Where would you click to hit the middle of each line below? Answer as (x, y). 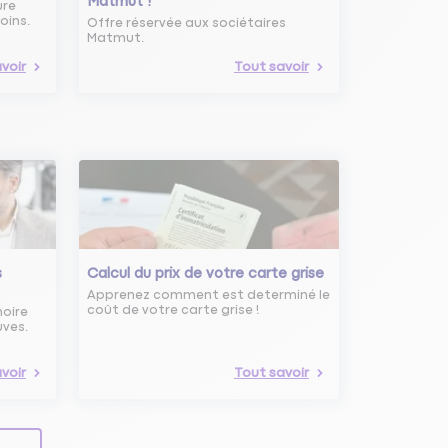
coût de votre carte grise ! (173, 311)
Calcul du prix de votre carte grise (206, 274)
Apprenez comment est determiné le (209, 296)
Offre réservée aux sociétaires (187, 23)
